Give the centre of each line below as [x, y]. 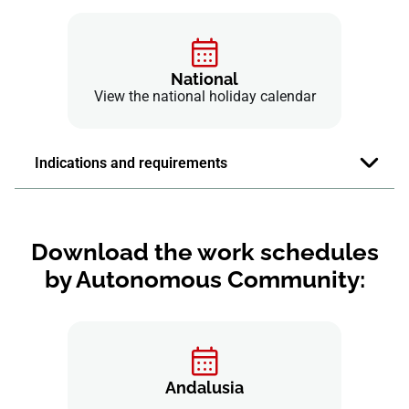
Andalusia [204, 388]
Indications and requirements [131, 163]
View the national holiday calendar [204, 96]
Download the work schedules [204, 252]
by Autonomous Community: [204, 279]
